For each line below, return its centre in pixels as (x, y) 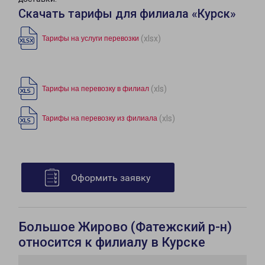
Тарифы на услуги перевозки (91, 39)
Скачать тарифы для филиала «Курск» (127, 14)
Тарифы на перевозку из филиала (100, 119)
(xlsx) (151, 38)
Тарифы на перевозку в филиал (96, 89)
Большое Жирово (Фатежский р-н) (125, 227)
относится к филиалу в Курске (112, 243)
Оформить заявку (111, 178)
